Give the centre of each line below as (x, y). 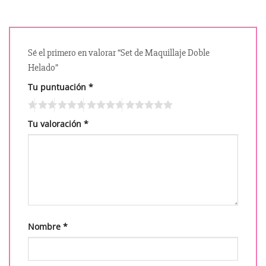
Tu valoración (56, 124)
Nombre (45, 226)
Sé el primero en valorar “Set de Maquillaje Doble (119, 53)
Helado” (44, 68)
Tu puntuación (58, 87)
